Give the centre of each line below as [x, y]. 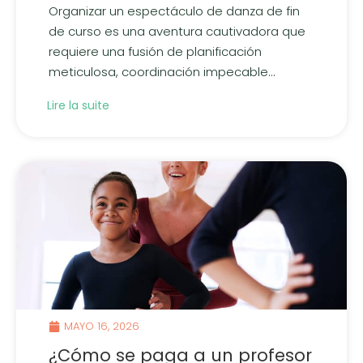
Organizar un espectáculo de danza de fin [174, 11]
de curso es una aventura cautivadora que [177, 31]
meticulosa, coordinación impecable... [162, 71]
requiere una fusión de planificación [155, 51]
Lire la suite [78, 106]
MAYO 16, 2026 [102, 327]
